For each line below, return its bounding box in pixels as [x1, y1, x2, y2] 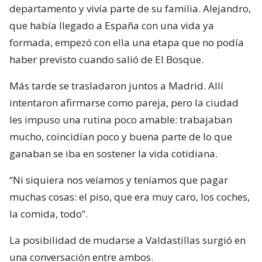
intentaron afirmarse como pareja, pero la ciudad [9, 95, 239, 109]
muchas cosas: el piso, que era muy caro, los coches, [9, 189, 250, 204]
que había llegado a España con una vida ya [9, 18, 214, 32]
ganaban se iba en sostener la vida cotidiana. [9, 146, 218, 160]
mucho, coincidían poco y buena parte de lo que [9, 129, 232, 143]
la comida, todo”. [9, 206, 88, 220]
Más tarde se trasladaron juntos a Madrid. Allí [9, 78, 223, 92]
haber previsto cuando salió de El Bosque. [9, 52, 204, 66]
